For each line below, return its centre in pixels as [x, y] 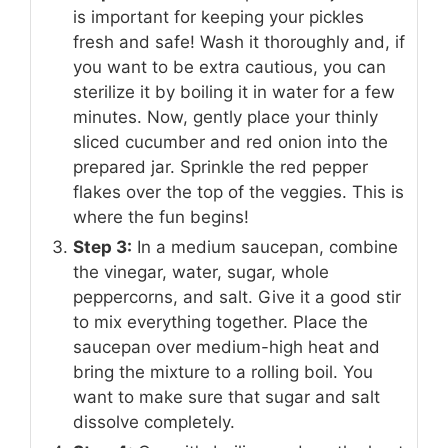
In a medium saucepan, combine [265, 247]
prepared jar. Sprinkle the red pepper [220, 167]
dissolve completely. [154, 422]
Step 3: [102, 247]
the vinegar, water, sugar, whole [201, 272]
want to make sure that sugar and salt [226, 397]
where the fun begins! [161, 217]
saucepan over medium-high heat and [226, 347]
